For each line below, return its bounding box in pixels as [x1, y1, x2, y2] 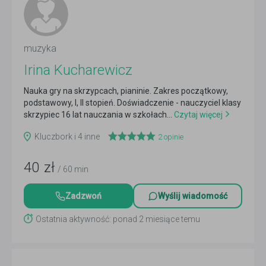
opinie [162, 132, 183, 141]
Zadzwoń [65, 191, 102, 201]
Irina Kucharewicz [24, 62, 132, 78]
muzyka [24, 43, 56, 54]
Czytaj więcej [172, 110, 223, 119]
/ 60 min [58, 164, 88, 174]
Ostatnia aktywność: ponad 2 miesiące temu [36, 214, 200, 224]
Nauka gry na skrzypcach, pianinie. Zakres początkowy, [24, 86, 228, 96]
